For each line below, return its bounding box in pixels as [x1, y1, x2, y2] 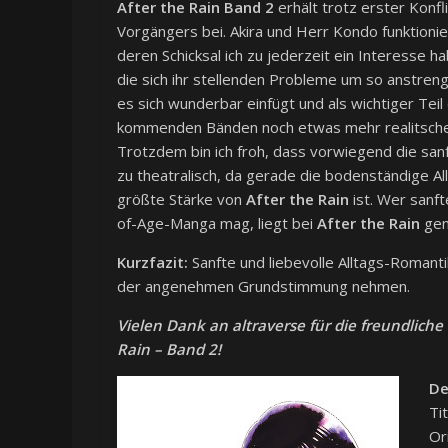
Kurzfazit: [117, 252, 188, 273]
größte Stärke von [117, 189, 246, 210]
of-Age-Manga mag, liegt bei [117, 213, 317, 234]
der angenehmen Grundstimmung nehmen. [117, 276, 410, 297]
